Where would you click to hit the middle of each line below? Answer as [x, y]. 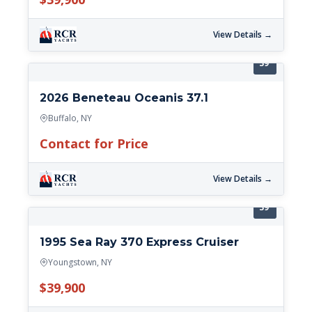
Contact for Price [94, 144]
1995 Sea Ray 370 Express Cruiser [139, 242]
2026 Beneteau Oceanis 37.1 [124, 98]
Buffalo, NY [70, 118]
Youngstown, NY [80, 263]
